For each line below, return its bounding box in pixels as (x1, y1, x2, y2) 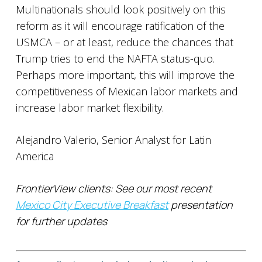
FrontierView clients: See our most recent (15, 181, 212, 195)
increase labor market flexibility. (15, 101, 164, 115)
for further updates (15, 214, 107, 228)
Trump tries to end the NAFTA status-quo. (15, 51, 215, 65)
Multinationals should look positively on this (15, 2, 226, 16)
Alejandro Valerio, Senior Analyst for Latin (15, 133, 211, 147)
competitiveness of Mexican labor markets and (15, 84, 238, 98)
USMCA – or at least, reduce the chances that (15, 35, 233, 49)
